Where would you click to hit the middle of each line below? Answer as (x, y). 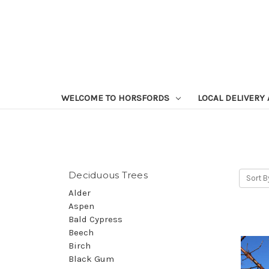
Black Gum (91, 259)
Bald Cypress (95, 219)
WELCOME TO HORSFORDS (116, 98)
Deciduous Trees (108, 175)
